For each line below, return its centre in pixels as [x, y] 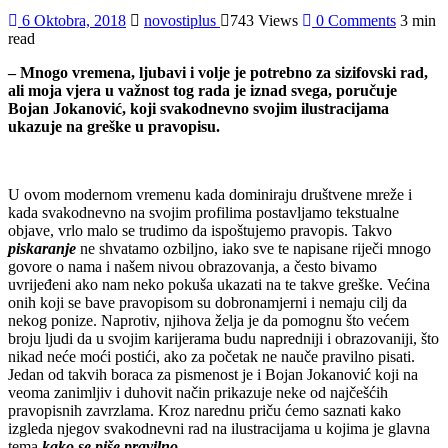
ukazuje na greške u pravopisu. [116, 126]
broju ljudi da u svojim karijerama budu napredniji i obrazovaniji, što [223, 338]
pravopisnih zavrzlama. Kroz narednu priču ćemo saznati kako [204, 410]
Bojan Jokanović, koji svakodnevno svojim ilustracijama [198, 108]
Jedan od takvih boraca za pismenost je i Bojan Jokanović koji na [213, 374]
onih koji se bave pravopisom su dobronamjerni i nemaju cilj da [207, 302]
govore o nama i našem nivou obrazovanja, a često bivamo [192, 266]
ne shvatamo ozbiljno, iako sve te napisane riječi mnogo [253, 248]
